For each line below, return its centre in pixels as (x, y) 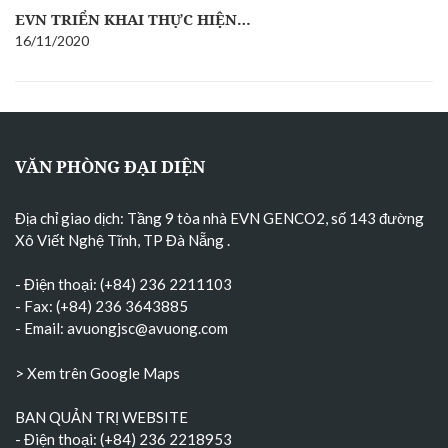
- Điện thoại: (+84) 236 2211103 (123, 284)
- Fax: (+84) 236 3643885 (101, 306)
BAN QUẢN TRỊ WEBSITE (101, 417)
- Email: (41, 328)
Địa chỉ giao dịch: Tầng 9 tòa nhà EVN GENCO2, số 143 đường (219, 217)
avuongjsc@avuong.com (147, 328)
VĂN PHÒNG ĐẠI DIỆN (110, 166)
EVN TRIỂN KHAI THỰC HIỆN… (133, 18)
